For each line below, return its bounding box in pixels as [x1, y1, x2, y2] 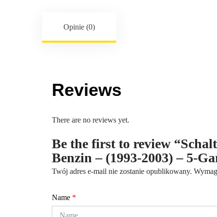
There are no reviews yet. [52, 116, 129, 124]
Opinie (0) [63, 23, 95, 31]
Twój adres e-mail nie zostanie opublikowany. [52, 167, 192, 175]
